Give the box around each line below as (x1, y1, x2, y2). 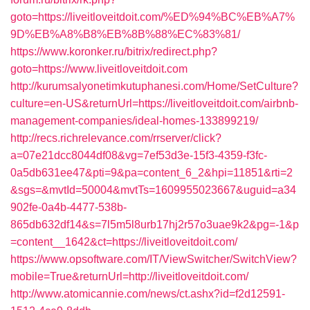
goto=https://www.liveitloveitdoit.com (10, 63, 188, 75)
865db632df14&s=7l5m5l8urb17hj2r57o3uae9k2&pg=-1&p (10, 219, 299, 230)
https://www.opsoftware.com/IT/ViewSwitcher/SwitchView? (10, 253, 297, 265)
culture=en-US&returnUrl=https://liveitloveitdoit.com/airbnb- (10, 98, 298, 109)
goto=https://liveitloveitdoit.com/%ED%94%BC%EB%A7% (10, 11, 295, 23)
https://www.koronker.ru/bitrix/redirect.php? (10, 46, 217, 57)
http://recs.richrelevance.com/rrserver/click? (10, 132, 221, 144)
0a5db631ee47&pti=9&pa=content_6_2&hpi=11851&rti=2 (10, 167, 293, 179)
